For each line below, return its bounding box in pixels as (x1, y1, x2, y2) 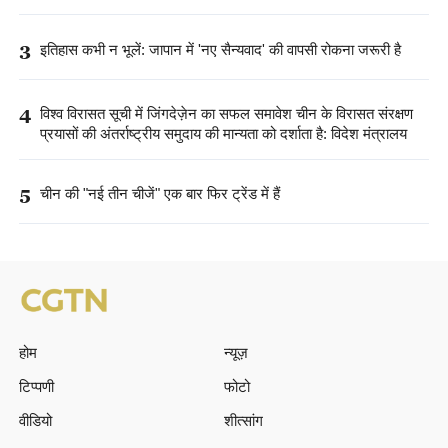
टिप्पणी (18, 377, 54, 396)
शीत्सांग (224, 410, 263, 429)
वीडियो (18, 410, 52, 429)
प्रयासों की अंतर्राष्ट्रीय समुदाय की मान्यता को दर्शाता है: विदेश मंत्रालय (39, 124, 407, 142)
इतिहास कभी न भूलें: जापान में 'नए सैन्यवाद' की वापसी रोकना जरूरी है (39, 40, 401, 58)
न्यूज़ (224, 343, 248, 362)
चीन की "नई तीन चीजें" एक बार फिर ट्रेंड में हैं (39, 184, 280, 202)
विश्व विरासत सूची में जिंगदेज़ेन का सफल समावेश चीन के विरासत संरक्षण (39, 104, 413, 122)
